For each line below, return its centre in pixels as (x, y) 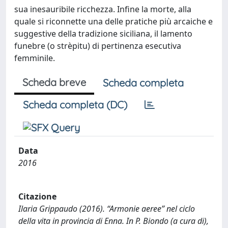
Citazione (37, 196)
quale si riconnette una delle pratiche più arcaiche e (113, 21)
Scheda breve (54, 82)
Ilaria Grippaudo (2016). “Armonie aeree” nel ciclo (107, 208)
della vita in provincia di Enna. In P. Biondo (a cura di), (113, 221)
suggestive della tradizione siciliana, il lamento (103, 33)
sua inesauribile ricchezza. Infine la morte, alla (103, 9)
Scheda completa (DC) (75, 104)
